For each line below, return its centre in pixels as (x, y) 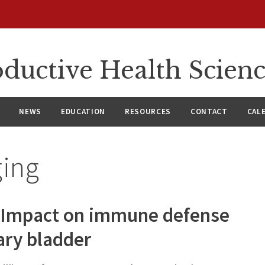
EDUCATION (83, 112)
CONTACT (209, 112)
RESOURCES (148, 112)
